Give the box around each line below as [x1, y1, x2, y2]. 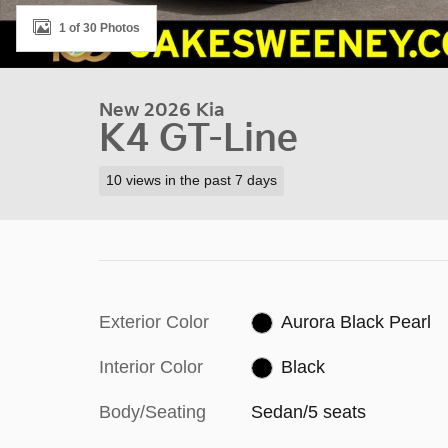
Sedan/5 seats [250, 401, 366, 422]
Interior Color [99, 356, 203, 377]
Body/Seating [99, 401, 206, 422]
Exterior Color [99, 311, 209, 332]
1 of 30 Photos [59, 20, 140, 35]
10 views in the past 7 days [105, 172, 277, 188]
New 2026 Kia [99, 100, 225, 121]
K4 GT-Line [99, 118, 298, 161]
